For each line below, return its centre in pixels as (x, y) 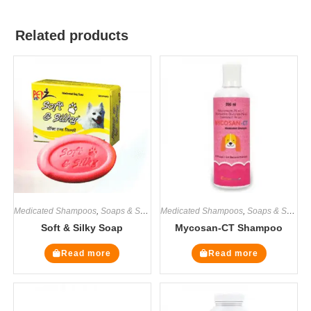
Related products (72, 35)
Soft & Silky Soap (82, 227)
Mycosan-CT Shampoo (229, 227)
